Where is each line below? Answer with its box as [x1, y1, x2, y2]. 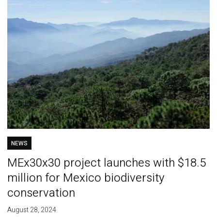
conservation [7, 184, 75, 201]
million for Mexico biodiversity [7, 169, 164, 186]
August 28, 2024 [7, 204, 56, 215]
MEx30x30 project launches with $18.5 [7, 154, 206, 171]
